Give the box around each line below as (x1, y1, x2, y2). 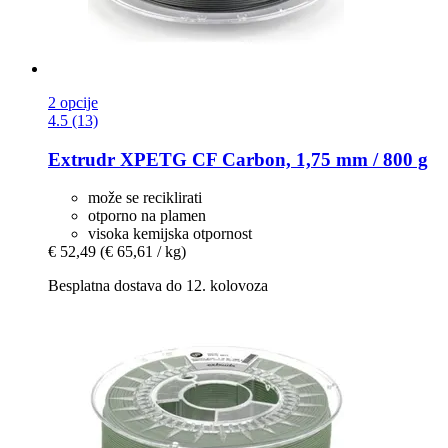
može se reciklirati (88, 189, 202, 207)
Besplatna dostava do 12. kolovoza (48, 277, 268, 295)
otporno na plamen (88, 207, 206, 225)
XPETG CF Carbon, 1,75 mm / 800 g (115, 148, 428, 170)
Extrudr (48, 148, 115, 170)
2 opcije (48, 93, 98, 111)
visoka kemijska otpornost (88, 225, 252, 243)
